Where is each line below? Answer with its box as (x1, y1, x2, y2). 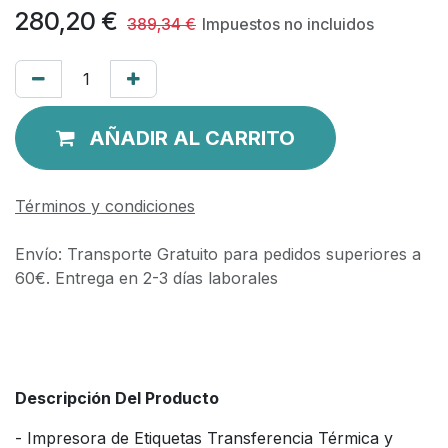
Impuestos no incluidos (202, 13, 374, 34)
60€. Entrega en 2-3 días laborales (15, 267, 278, 288)
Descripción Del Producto (15, 387, 219, 408)
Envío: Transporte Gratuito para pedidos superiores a (15, 243, 421, 264)
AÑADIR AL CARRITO (89, 125, 295, 150)
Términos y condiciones (15, 195, 195, 216)
